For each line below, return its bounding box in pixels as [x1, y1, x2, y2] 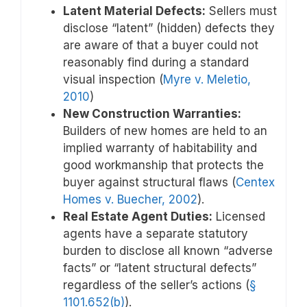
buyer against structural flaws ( [63, 175, 236, 190]
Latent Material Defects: [63, 4, 206, 19]
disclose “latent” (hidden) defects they [63, 21, 275, 36]
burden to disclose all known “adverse [63, 244, 273, 258]
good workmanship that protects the [63, 158, 264, 173]
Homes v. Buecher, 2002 [63, 193, 197, 207]
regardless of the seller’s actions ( [63, 278, 249, 293]
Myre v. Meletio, [163, 73, 251, 87]
